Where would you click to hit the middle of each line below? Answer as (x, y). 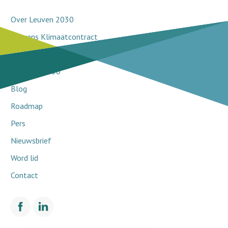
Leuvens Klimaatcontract (54, 36)
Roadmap (27, 106)
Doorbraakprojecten (45, 54)
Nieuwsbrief (31, 140)
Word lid (24, 158)
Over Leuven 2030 (42, 19)
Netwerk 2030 (36, 71)
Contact (24, 175)
